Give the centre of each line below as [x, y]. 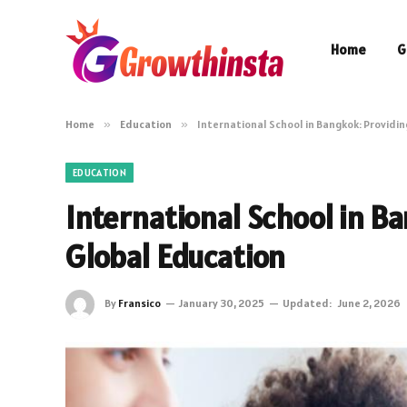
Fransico [139, 303]
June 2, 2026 [369, 303]
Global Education [176, 257]
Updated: [307, 303]
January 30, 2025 [222, 303]
